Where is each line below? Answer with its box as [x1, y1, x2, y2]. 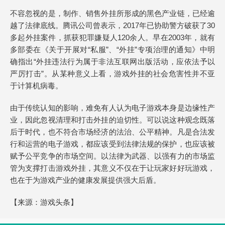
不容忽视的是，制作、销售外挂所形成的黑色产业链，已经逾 [10, 9, 215, 18]
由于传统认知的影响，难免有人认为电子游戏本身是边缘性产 [10, 103, 215, 112]
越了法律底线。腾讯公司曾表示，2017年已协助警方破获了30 [10, 21, 215, 30]
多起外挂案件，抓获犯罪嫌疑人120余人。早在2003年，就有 [10, 33, 215, 42]
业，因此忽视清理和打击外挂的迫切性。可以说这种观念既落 [10, 116, 215, 124]
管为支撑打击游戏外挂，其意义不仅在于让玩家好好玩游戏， [10, 164, 215, 172]
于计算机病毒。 [10, 81, 63, 90]
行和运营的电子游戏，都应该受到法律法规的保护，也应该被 [10, 140, 215, 148]
